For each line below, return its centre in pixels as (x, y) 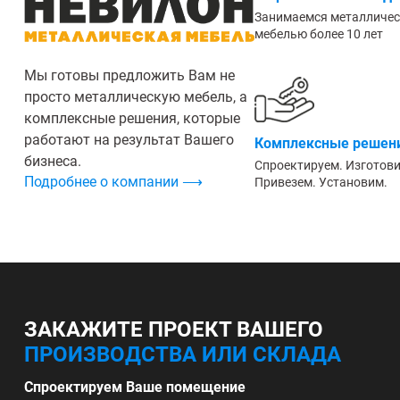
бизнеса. (53, 161)
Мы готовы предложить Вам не (129, 75)
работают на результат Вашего (129, 140)
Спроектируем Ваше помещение (135, 387)
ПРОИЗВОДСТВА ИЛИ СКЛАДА (183, 354)
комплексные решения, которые (132, 118)
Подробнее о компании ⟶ (113, 182)
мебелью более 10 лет (319, 34)
